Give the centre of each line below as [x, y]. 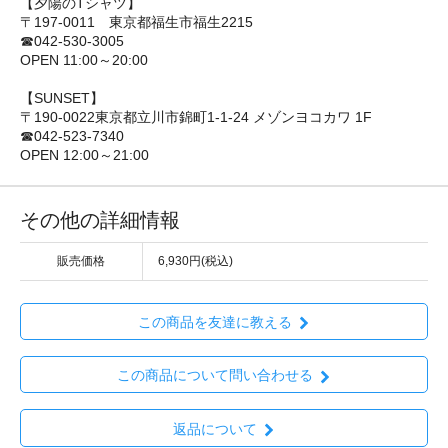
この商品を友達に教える [214, 322]
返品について [214, 428]
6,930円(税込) [195, 260]
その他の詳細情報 [100, 219]
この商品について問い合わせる [214, 375]
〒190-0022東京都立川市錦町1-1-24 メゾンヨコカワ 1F [196, 116]
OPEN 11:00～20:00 [84, 59]
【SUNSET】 [62, 97]
